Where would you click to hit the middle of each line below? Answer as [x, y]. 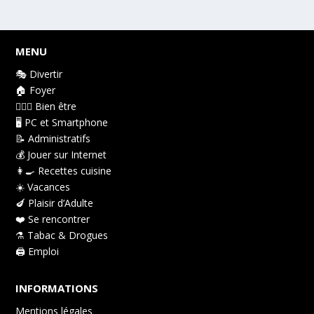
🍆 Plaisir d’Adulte [55, 203]
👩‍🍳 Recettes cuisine [64, 171]
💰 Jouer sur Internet [61, 155]
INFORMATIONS [57, 288]
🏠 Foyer [36, 90]
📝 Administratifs [53, 139]
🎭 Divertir [39, 74]
